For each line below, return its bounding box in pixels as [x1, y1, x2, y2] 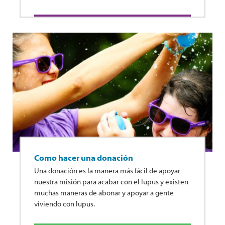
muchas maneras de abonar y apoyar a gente [34, 187, 174, 197]
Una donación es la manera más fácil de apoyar [34, 165, 180, 175]
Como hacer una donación [34, 152, 133, 163]
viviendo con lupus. [34, 198, 95, 208]
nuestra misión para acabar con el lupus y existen [34, 176, 188, 186]
